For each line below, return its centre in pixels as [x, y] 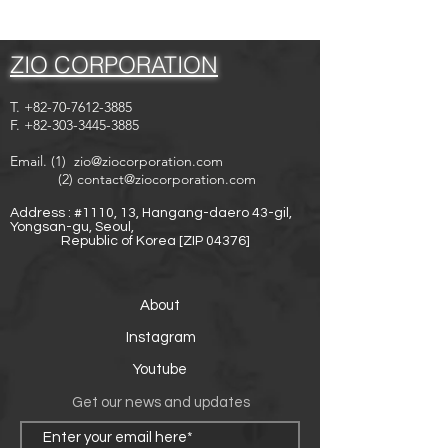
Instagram [161, 337]
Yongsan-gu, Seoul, [72, 226]
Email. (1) [42, 160]
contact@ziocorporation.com [166, 178]
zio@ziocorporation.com [148, 160]
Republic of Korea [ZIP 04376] [130, 240]
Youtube [160, 369]
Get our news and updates [161, 402]
